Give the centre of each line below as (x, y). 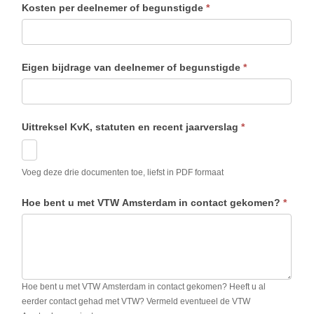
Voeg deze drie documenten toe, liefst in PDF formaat (123, 173)
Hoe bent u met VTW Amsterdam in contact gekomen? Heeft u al (144, 287)
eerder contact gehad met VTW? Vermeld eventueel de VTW (136, 302)
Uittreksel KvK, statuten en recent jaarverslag (132, 127)
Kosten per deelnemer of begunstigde (114, 7)
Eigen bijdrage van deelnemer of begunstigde (133, 67)
